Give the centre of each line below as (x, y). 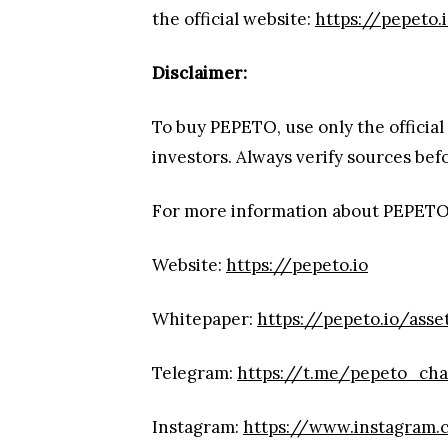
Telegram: (194, 373)
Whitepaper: (204, 319)
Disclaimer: (199, 73)
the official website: (233, 19)
